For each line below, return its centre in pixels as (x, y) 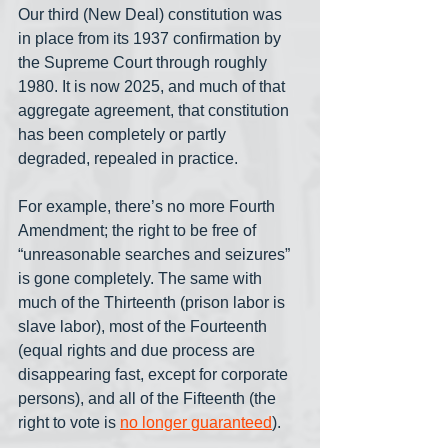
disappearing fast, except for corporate (155, 375)
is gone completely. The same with (142, 279)
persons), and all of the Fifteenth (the (149, 399)
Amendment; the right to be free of (139, 231)
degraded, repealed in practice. (130, 159)
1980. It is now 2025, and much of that (153, 87)
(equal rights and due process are (138, 351)
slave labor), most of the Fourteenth (144, 327)
